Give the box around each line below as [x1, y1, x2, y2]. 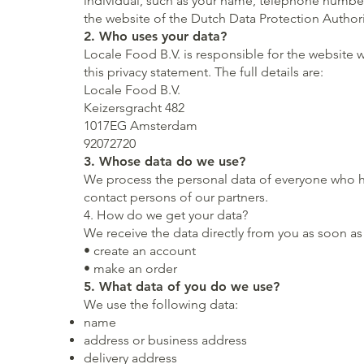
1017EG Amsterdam [84, 117, 198, 133]
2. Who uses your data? [84, 28, 227, 44]
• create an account [84, 242, 197, 258]
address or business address [84, 331, 248, 348]
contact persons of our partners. [84, 188, 269, 205]
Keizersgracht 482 [84, 99, 185, 115]
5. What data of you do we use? [84, 278, 280, 294]
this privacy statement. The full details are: [84, 63, 324, 80]
